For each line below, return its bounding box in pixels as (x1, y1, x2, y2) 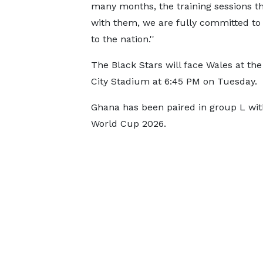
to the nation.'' (90, 33, 154, 45)
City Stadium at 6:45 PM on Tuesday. (90, 76, 257, 87)
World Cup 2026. (90, 118, 166, 129)
